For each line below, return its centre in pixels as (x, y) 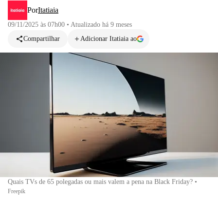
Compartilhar (42, 39)
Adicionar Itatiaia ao (109, 39)
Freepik (17, 191)
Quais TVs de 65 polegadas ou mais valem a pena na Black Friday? (100, 182)
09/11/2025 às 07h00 (36, 25)
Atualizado (86, 25)
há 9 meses (117, 25)
